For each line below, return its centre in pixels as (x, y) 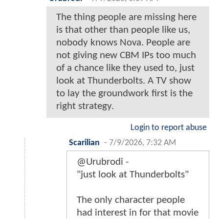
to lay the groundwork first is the (124, 94)
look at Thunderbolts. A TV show (124, 81)
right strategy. (85, 107)
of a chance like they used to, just (125, 68)
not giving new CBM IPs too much (126, 56)
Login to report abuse (169, 128)
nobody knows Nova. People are (123, 43)
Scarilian (84, 143)
